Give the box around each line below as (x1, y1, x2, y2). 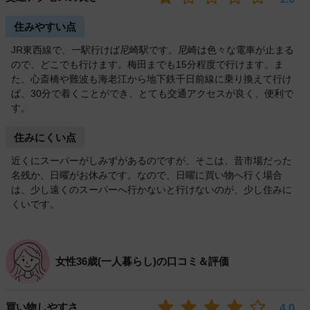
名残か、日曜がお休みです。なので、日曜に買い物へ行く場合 (11, 170, 282, 181)
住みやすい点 (14, 21, 76, 33)
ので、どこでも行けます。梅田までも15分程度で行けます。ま (11, 59, 284, 71)
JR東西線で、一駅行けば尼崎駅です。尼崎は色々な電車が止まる (11, 44, 294, 56)
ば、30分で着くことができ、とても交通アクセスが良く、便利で (11, 88, 293, 100)
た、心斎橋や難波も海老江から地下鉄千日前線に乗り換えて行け (11, 73, 292, 85)
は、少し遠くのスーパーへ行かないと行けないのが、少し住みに (11, 184, 292, 196)
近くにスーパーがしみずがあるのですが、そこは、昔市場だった (11, 155, 292, 167)
